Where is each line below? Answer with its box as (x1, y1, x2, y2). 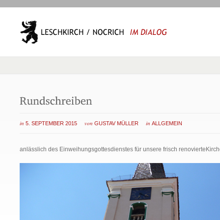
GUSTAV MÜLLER (94, 120, 138, 126)
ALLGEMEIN (152, 120, 182, 126)
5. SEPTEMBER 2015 (26, 120, 77, 126)
